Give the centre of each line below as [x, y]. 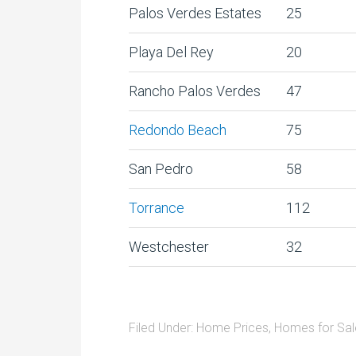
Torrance [157, 208]
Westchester [169, 247]
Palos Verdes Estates [195, 13]
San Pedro [161, 169]
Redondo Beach [178, 130]
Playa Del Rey [171, 52]
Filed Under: [163, 328]
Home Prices [232, 328]
